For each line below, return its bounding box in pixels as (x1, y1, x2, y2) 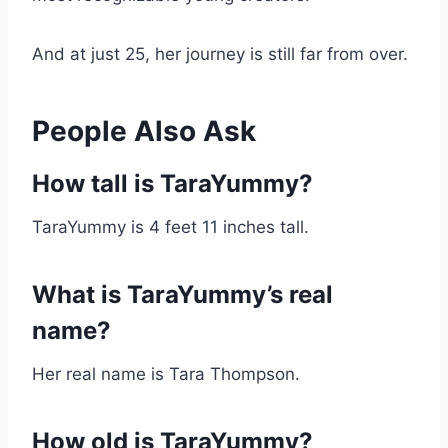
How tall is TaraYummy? (32, 169, 313, 199)
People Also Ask (32, 114, 256, 149)
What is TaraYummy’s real (32, 280, 333, 310)
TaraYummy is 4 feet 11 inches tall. (32, 217, 309, 238)
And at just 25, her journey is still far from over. (32, 44, 408, 65)
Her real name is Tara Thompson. (32, 364, 300, 385)
